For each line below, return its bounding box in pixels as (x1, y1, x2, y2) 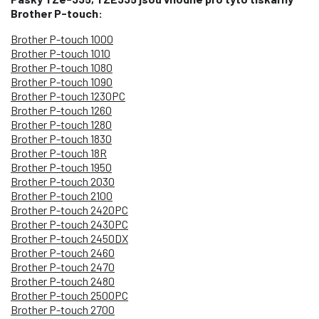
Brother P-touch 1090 (11, 74, 113, 88)
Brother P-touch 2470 (11, 259, 115, 273)
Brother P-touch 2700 (11, 302, 115, 316)
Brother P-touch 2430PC (11, 216, 128, 231)
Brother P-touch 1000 (11, 31, 113, 46)
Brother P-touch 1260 (11, 103, 112, 117)
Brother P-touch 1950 (11, 159, 112, 174)
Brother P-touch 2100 (11, 188, 113, 202)
